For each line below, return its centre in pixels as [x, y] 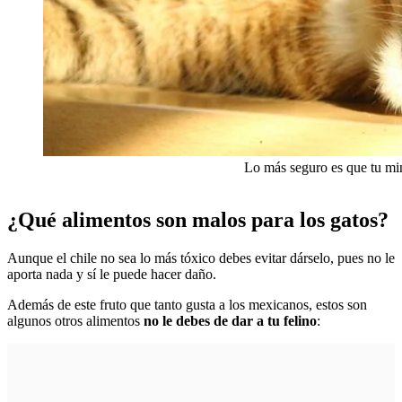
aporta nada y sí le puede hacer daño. [112, 275]
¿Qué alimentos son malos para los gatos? [198, 220]
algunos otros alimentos [75, 321]
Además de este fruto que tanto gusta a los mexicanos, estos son [187, 305]
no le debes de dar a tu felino [230, 321]
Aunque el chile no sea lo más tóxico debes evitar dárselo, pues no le [201, 258]
